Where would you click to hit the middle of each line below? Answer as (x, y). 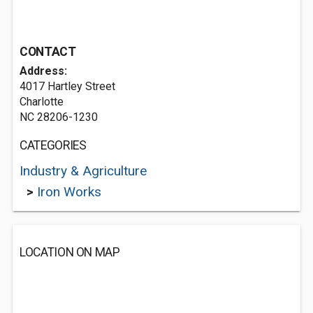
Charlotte (42, 102)
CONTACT (48, 52)
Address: (43, 71)
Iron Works (69, 192)
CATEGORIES (53, 145)
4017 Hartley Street (67, 86)
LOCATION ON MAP (70, 252)
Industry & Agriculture (83, 171)
